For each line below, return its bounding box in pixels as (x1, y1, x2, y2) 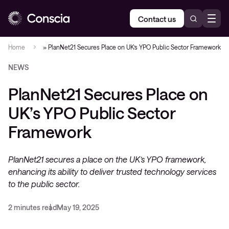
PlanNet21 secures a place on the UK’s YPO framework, (8, 154, 206, 164)
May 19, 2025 (57, 203, 99, 212)
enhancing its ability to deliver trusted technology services (8, 167, 216, 176)
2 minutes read (8, 203, 57, 212)
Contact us (138, 14, 176, 24)
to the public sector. (8, 179, 80, 189)
